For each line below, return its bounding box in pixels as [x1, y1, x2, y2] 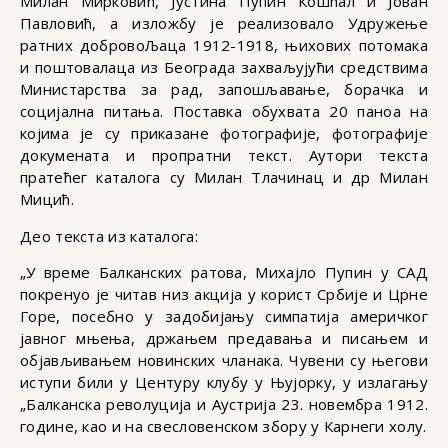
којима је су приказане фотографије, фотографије [20, 123, 428, 144]
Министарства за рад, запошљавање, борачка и [20, 79, 428, 100]
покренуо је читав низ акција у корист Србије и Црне [20, 284, 428, 305]
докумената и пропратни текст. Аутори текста [20, 145, 428, 166]
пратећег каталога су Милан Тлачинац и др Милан [20, 167, 428, 188]
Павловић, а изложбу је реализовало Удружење [20, 13, 428, 34]
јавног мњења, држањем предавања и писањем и [20, 328, 428, 349]
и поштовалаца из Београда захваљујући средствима [20, 57, 428, 78]
